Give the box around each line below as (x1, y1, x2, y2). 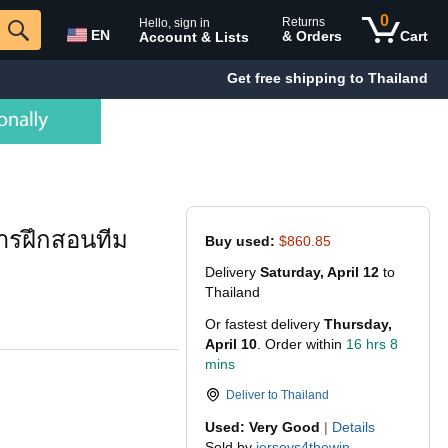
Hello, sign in (139, 16, 210, 30)
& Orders (282, 28, 342, 44)
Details (332, 419, 375, 435)
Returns (282, 15, 325, 29)
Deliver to (226, 388, 281, 402)
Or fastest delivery (205, 316, 324, 332)
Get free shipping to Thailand (227, 70, 428, 86)
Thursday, (324, 316, 392, 332)
